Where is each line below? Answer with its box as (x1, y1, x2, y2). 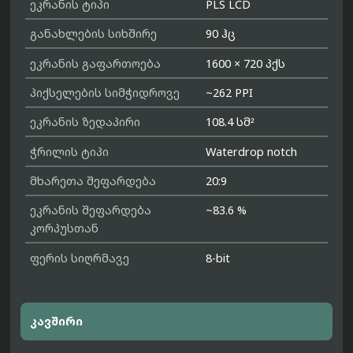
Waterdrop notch (206, 143, 298, 159)
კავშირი (30, 314, 84, 329)
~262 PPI (206, 84, 254, 100)
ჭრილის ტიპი (30, 143, 110, 159)
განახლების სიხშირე (30, 26, 158, 42)
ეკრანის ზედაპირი (30, 114, 141, 130)
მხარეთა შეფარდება (30, 173, 157, 189)
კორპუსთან (30, 221, 99, 236)
